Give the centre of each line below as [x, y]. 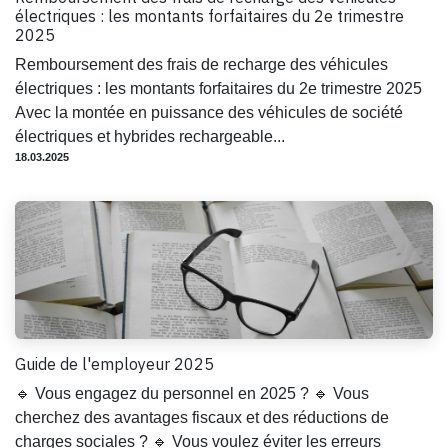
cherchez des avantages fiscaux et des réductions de [202, 418]
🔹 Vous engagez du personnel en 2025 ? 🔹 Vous [192, 394]
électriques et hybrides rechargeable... [150, 137]
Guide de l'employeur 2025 [114, 364]
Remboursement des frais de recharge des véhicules [201, 65]
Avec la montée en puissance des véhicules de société [209, 113]
